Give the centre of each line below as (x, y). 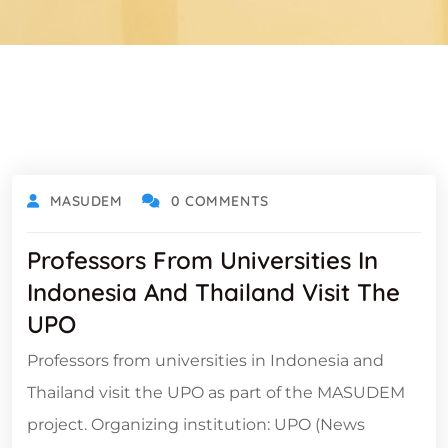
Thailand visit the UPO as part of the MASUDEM (216, 392)
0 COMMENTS (220, 201)
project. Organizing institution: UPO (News (196, 424)
